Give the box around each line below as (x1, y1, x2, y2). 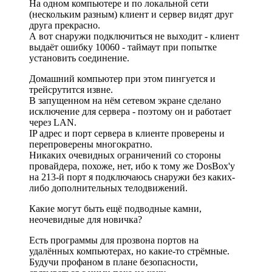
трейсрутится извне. (29, 84, 113, 95)
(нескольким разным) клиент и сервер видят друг (29, 9, 234, 19)
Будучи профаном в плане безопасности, (29, 257, 198, 267)
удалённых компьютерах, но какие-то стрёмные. (29, 246, 229, 256)
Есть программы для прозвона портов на (29, 235, 199, 245)
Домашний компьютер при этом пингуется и (29, 73, 216, 84)
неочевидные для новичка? (29, 214, 142, 225)
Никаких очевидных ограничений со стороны (29, 150, 221, 160)
